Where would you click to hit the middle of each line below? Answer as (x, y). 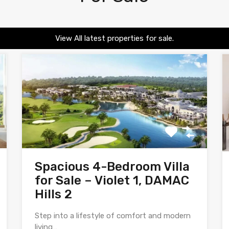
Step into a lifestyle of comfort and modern (113, 216)
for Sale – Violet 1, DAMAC (112, 181)
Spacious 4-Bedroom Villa (112, 167)
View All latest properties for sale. (114, 38)
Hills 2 (54, 194)
